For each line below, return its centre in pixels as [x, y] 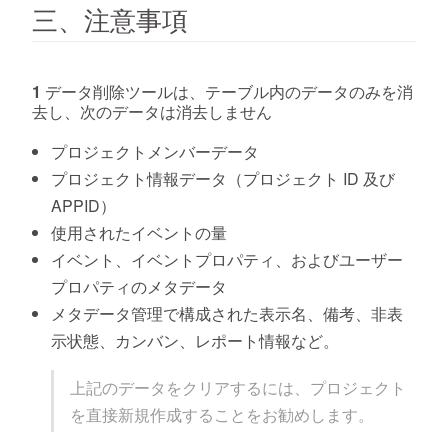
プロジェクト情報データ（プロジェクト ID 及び [223, 178]
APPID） [84, 205]
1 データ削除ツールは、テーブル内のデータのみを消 [222, 91]
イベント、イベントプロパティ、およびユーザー [227, 259]
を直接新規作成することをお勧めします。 [222, 414]
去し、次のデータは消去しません [152, 111]
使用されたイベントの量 [139, 232]
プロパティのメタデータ [139, 286]
